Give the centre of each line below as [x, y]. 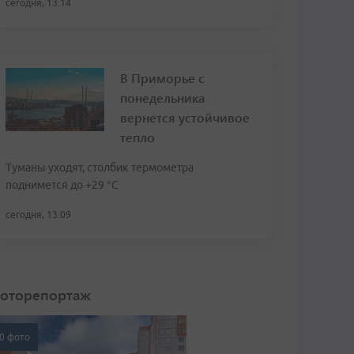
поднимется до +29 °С [62, 185]
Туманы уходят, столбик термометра [100, 168]
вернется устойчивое [185, 117]
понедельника [162, 98]
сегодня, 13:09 [38, 215]
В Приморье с [162, 78]
